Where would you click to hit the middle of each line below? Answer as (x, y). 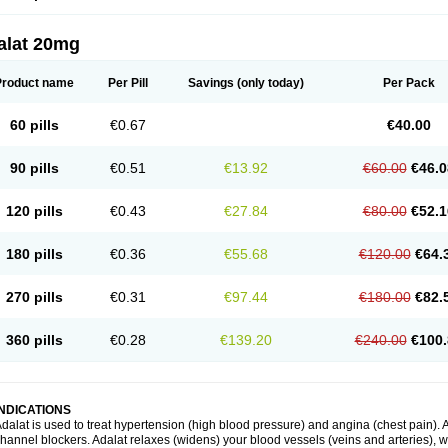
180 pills (34, 254)
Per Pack (408, 83)
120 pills (34, 211)
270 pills (34, 297)
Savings (211, 83)
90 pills (34, 168)
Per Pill (128, 83)
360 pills (34, 340)
